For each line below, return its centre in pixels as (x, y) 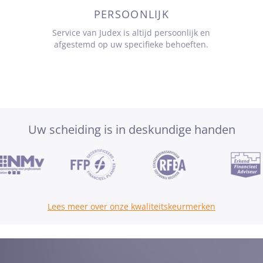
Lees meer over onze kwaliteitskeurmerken (131, 207)
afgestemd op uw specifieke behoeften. (131, 45)
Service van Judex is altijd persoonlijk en (131, 33)
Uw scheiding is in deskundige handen (131, 130)
